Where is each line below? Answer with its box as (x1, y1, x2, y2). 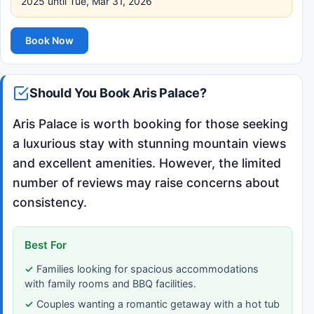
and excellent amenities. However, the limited (13, 155, 281, 170)
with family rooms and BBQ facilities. (25, 277, 196, 289)
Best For (25, 238, 67, 252)
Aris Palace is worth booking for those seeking (13, 116, 288, 131)
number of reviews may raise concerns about (13, 175, 280, 190)
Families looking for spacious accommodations (36, 262, 259, 275)
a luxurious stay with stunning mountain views (13, 135, 286, 151)
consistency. (13, 194, 87, 210)
